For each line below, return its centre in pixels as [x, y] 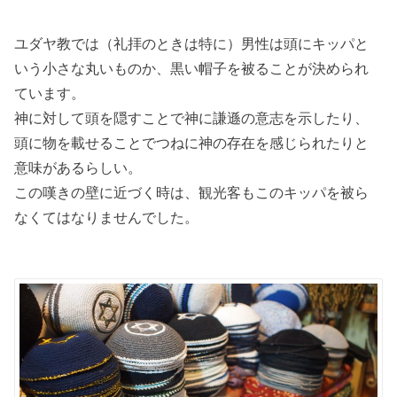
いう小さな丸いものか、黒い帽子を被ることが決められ [192, 69]
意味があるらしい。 [78, 168]
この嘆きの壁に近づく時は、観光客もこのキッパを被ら [192, 193]
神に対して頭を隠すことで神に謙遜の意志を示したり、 [192, 118]
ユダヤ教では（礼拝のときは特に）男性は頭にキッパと [192, 44]
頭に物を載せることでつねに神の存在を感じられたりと [192, 143]
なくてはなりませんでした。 [107, 218]
